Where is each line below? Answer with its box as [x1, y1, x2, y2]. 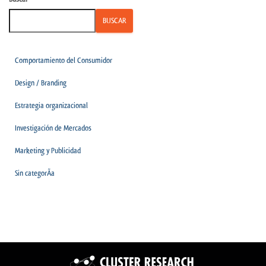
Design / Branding [15, 77, 66, 88]
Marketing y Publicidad [15, 145, 81, 156]
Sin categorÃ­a [15, 167, 55, 178]
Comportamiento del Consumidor [15, 55, 112, 65]
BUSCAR [103, 15, 126, 26]
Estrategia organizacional [15, 100, 88, 110]
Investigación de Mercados [15, 122, 91, 133]
